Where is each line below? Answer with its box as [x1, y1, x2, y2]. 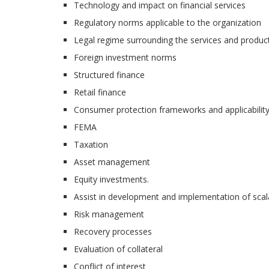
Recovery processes [74, 226, 152, 238]
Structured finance [74, 69, 145, 81]
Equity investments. [74, 174, 149, 186]
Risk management [74, 208, 144, 220]
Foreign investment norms [74, 52, 177, 64]
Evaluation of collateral [74, 243, 163, 255]
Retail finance [74, 86, 126, 98]
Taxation [74, 139, 108, 151]
